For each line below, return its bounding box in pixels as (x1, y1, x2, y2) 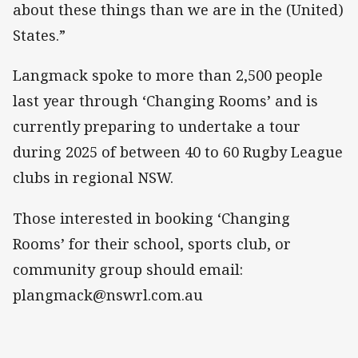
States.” (13, 26, 66, 46)
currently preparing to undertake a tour (13, 117, 300, 137)
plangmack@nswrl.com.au (13, 284, 203, 304)
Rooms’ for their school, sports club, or (13, 233, 291, 253)
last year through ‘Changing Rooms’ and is (13, 91, 318, 111)
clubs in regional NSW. (13, 168, 173, 188)
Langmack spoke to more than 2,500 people (13, 66, 323, 86)
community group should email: (13, 259, 243, 279)
